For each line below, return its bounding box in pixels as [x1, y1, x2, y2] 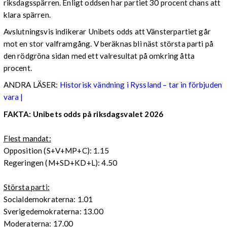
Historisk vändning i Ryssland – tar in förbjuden [59, 80, 222, 90]
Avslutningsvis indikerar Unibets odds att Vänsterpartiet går [3, 27, 211, 36]
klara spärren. [3, 10, 51, 20]
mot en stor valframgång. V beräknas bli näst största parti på [3, 39, 214, 49]
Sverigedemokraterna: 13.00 [3, 206, 103, 216]
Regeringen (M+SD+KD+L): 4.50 [3, 158, 118, 167]
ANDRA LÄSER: [3, 80, 60, 90]
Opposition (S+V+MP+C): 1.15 [3, 145, 109, 155]
